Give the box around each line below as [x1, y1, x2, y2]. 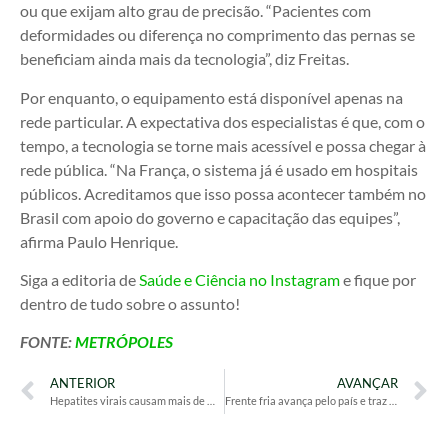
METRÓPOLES [75, 332, 173, 352]
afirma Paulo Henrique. [20, 231, 178, 251]
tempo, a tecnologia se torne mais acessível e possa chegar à [20, 135, 426, 155]
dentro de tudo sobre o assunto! [20, 294, 240, 314]
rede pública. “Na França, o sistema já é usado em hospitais [20, 159, 418, 179]
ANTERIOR [50, 374, 115, 391]
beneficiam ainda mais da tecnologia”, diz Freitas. [20, 49, 349, 69]
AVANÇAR [337, 374, 398, 391]
